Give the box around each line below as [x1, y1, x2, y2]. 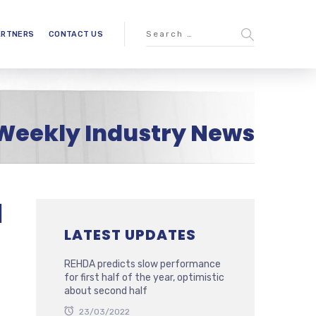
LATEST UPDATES [64, 225, 196, 245]
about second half [64, 285, 147, 297]
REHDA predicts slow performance [64, 258, 221, 270]
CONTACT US [49, 30, 103, 39]
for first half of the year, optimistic [64, 272, 224, 284]
